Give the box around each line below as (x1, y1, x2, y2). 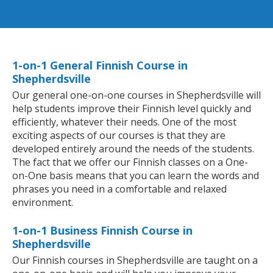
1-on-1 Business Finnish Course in (12, 223, 193, 238)
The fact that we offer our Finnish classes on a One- (12, 155, 248, 169)
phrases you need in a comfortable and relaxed (12, 182, 227, 196)
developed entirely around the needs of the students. (12, 142, 254, 156)
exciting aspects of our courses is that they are (12, 129, 225, 143)
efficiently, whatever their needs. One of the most (12, 115, 236, 129)
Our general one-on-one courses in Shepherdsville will (12, 88, 261, 102)
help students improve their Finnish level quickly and (12, 102, 251, 116)
